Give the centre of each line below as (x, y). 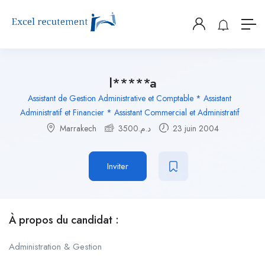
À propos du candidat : (64, 220)
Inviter (118, 167)
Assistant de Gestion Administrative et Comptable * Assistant (130, 98)
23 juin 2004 (195, 129)
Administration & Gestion (55, 247)
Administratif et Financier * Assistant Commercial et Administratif (130, 113)
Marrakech (78, 129)
